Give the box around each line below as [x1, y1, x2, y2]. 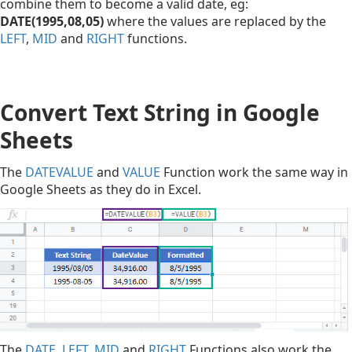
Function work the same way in [160, 163, 348, 181]
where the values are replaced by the [107, 13, 326, 31]
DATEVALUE [25, 163, 93, 181]
